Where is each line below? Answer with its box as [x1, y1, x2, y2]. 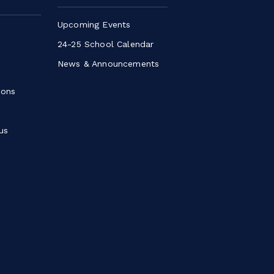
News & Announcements [57, 58, 160, 68]
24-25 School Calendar [57, 39, 154, 49]
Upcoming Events [57, 19, 131, 29]
